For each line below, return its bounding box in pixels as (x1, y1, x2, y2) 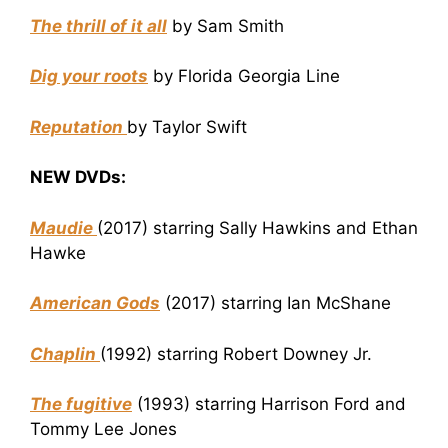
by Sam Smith (167, 15, 284, 36)
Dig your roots (30, 66, 148, 87)
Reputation (30, 116, 123, 137)
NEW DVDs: (30, 167, 126, 188)
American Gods (30, 293, 160, 314)
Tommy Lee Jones (30, 419, 177, 440)
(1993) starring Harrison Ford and (132, 394, 406, 415)
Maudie (30, 217, 97, 238)
